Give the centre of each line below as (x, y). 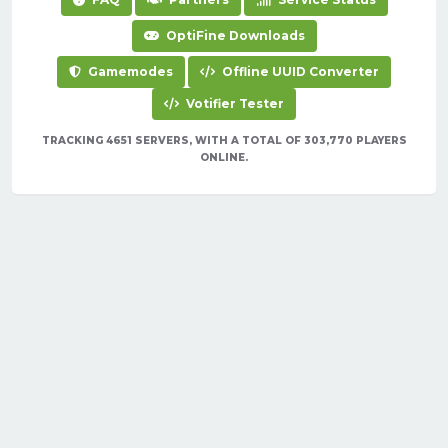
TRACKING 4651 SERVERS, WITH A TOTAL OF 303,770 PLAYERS (224, 141)
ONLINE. (224, 158)
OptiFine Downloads (233, 36)
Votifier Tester (233, 104)
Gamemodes (129, 72)
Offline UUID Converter (299, 72)
